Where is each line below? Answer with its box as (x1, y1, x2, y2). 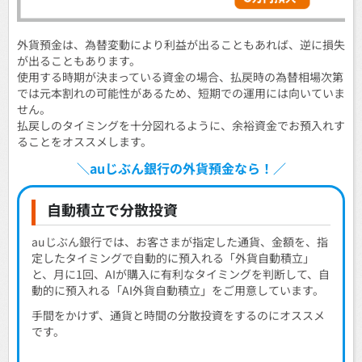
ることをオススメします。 (17, 133, 152, 149)
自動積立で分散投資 (47, 198, 178, 220)
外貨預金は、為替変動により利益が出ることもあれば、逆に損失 (17, 36, 345, 53)
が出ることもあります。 (17, 52, 141, 69)
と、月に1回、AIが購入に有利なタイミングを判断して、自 (32, 266, 330, 283)
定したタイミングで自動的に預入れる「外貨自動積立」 (32, 250, 314, 267)
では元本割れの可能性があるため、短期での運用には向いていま (17, 84, 345, 101)
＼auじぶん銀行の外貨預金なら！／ (76, 158, 286, 178)
